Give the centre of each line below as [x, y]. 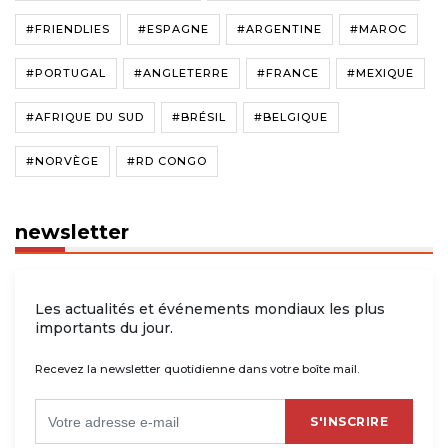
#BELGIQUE [291, 117]
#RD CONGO [167, 161]
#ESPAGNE [173, 29]
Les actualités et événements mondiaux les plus [210, 309]
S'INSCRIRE [349, 421]
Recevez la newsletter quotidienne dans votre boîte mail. [197, 369]
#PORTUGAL [66, 73]
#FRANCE [288, 73]
